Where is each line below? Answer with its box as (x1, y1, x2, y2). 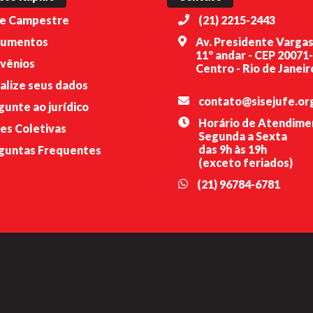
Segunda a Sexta (198, 129, 287, 143)
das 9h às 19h (198, 142, 267, 156)
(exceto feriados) (198, 155, 293, 169)
